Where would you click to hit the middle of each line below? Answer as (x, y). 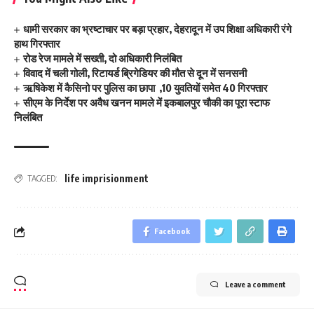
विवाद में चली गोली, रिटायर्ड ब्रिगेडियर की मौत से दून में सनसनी (135, 73)
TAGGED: (42, 178)
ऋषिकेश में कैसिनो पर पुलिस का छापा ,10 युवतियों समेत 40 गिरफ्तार (146, 88)
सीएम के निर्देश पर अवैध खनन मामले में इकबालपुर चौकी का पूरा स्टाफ (147, 102)
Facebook (172, 231)
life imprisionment (107, 178)
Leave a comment (255, 284)
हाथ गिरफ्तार (37, 43)
